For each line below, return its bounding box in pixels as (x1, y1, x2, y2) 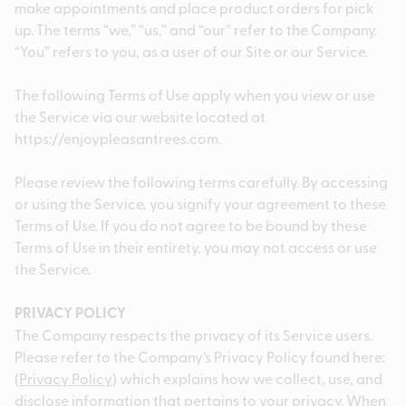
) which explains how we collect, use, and (112, 368, 382, 389)
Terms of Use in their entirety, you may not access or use (14, 237, 377, 257)
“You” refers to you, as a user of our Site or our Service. (14, 41, 368, 62)
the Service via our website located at (14, 106, 266, 127)
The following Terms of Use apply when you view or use (14, 84, 375, 105)
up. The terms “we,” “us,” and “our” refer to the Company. (14, 19, 377, 40)
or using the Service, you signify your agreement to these (14, 193, 386, 214)
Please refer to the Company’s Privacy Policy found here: (14, 346, 385, 367)
